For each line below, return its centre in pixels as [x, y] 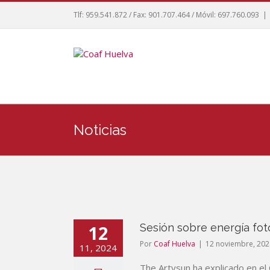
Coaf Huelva [174, 244]
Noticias [100, 130]
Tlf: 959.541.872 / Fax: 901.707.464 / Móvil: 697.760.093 [166, 15]
